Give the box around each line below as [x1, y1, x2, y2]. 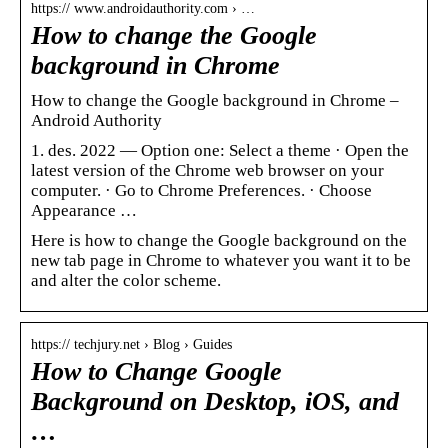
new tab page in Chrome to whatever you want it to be [31, 250, 411, 270]
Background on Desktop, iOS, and [31, 386, 399, 416]
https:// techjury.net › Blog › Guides [31, 336, 232, 352]
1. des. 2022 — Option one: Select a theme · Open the [31, 140, 409, 160]
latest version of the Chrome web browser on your [31, 160, 384, 180]
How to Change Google [31, 356, 282, 386]
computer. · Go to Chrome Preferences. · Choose [31, 180, 372, 200]
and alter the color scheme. [31, 270, 221, 290]
